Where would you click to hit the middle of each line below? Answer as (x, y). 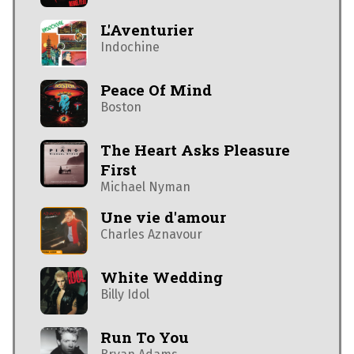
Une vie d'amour (163, 217)
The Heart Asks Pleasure (195, 149)
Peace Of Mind (156, 89)
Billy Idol (125, 294)
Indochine (130, 47)
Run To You (145, 337)
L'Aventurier (147, 29)
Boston (121, 107)
